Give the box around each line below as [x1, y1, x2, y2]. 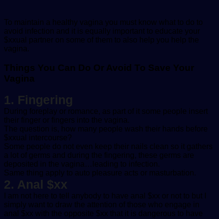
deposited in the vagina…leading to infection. [4, 160, 160, 169]
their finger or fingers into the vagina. [4, 116, 130, 125]
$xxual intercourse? [4, 133, 72, 142]
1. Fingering [4, 93, 73, 107]
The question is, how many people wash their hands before [4, 125, 208, 133]
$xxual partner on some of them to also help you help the [4, 35, 199, 44]
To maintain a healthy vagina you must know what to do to [4, 18, 203, 26]
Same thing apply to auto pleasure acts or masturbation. [4, 169, 196, 177]
